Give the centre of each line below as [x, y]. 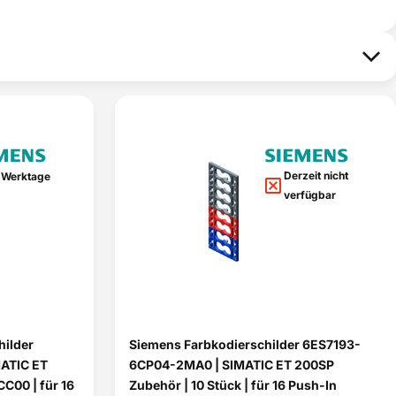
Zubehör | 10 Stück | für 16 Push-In [233, 385]
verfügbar [310, 195]
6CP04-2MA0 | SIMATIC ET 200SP [232, 365]
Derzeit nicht [316, 175]
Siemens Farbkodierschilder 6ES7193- [245, 344]
